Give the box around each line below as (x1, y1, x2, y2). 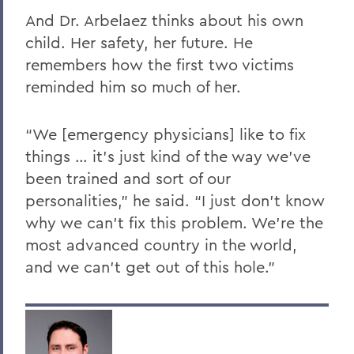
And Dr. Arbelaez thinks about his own (25, 9, 303, 30)
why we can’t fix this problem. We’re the (25, 212, 323, 232)
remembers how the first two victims (25, 54, 294, 74)
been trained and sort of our (25, 168, 231, 188)
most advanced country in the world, (25, 234, 297, 254)
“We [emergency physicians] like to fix (25, 123, 306, 144)
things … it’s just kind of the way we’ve (25, 145, 311, 166)
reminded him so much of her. (25, 76, 241, 96)
